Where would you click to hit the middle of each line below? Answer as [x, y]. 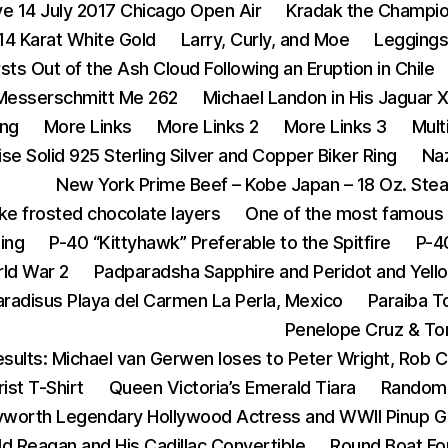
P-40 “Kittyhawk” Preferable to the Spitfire [220, 242]
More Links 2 [207, 126]
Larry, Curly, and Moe [265, 39]
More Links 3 [335, 126]
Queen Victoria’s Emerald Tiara [232, 387]
